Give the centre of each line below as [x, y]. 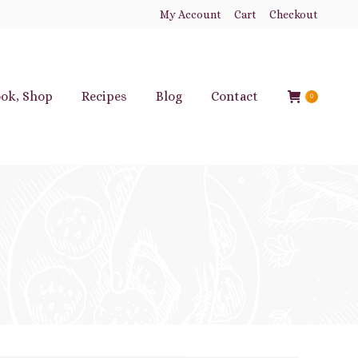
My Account [191, 14]
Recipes [104, 96]
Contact [235, 96]
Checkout [294, 14]
